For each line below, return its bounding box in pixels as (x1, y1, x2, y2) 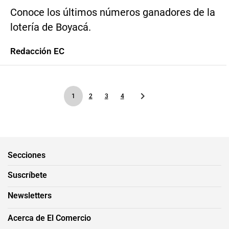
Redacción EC (10, 46, 64, 56)
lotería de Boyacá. (10, 21, 91, 33)
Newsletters (8, 190, 52, 200)
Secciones (8, 150, 45, 160)
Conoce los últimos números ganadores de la (10, 7, 215, 18)
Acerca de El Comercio (8, 213, 91, 223)
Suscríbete (8, 170, 47, 180)
